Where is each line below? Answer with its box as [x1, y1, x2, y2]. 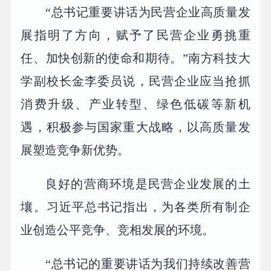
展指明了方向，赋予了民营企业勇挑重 [21, 28, 250, 42]
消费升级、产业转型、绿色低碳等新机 [21, 97, 250, 111]
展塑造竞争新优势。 [21, 143, 130, 157]
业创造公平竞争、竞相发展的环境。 [21, 223, 215, 237]
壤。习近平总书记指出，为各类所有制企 [21, 200, 250, 214]
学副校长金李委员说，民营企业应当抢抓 [21, 74, 250, 88]
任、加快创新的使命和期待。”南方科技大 [21, 51, 250, 65]
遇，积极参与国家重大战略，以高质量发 [21, 120, 250, 134]
